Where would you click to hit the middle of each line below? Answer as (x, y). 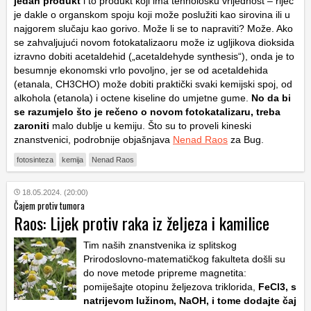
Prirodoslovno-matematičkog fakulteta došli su (184, 259)
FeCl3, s (277, 287)
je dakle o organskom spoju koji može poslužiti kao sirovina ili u (152, 15)
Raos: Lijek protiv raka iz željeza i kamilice (142, 223)
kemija (73, 160)
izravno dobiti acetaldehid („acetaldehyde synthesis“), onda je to (154, 57)
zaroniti (32, 126)
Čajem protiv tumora (49, 206)
